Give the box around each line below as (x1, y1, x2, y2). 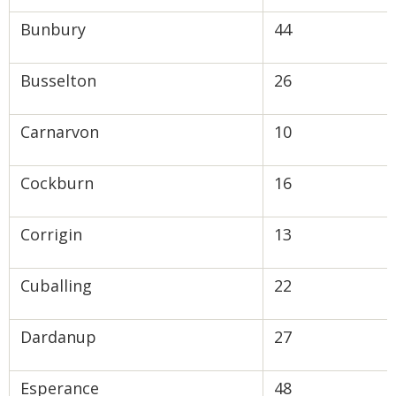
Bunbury (20, 19, 86, 40)
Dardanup (20, 326, 96, 347)
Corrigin (20, 224, 82, 245)
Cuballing (20, 275, 92, 296)
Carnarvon (20, 121, 99, 142)
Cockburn (20, 172, 94, 194)
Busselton (20, 70, 96, 91)
